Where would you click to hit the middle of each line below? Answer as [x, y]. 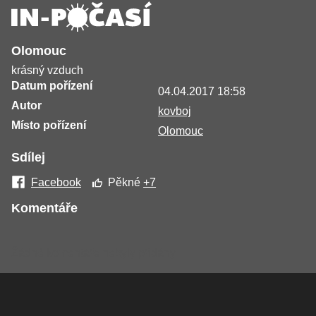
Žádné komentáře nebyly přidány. [95, 253]
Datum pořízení [52, 86]
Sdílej [28, 158]
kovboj [175, 111]
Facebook [56, 183]
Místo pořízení [49, 126]
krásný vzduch [47, 71]
